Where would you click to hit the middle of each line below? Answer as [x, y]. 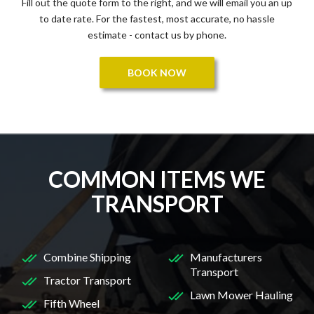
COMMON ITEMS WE [157, 179]
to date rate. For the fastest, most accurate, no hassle [157, 18]
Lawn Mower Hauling [241, 294]
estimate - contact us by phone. [157, 34]
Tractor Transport [87, 280]
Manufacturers [226, 257]
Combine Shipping [87, 257]
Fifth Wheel [71, 303]
